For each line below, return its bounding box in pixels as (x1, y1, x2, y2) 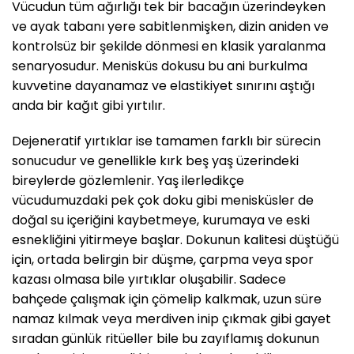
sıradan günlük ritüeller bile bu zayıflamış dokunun (12, 330, 319, 348)
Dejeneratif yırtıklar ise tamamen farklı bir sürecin (12, 132, 321, 151)
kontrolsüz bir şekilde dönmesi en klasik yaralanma (12, 36, 326, 55)
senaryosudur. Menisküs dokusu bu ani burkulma (12, 56, 307, 75)
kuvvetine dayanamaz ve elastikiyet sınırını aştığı (12, 76, 314, 95)
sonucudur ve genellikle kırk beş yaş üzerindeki (12, 152, 299, 171)
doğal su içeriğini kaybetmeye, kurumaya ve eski (12, 211, 310, 230)
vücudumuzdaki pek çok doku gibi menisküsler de (12, 191, 314, 210)
